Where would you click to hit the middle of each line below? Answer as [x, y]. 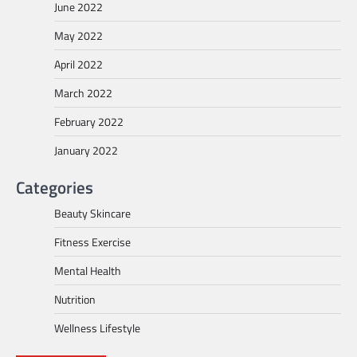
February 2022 [89, 122]
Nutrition [75, 300]
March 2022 [83, 93]
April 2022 [78, 65]
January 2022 [86, 151]
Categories [55, 188]
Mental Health [88, 271]
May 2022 [78, 36]
